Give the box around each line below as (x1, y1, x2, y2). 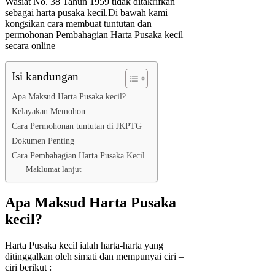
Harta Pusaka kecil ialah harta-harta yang (5, 239, 163, 250)
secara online (5, 41, 55, 52)
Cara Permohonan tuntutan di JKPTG (12, 121, 142, 131)
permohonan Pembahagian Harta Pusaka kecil (5, 29, 183, 41)
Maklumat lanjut (25, 165, 82, 174)
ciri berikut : (5, 261, 52, 273)
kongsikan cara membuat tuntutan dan (5, 18, 152, 29)
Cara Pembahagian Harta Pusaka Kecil (12, 150, 145, 161)
